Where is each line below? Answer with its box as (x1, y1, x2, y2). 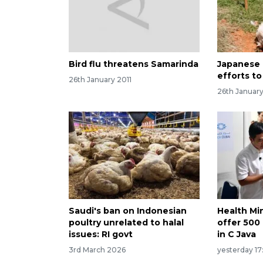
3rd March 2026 (69, 245, 126, 254)
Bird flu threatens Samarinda (69, 59, 198, 70)
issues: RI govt (69, 228, 133, 240)
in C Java (217, 228, 257, 240)
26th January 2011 (69, 75, 131, 84)
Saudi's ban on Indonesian (69, 205, 187, 216)
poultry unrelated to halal (69, 217, 184, 228)
